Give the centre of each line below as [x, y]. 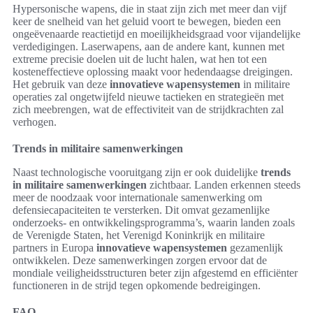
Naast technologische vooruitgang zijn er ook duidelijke [137, 173]
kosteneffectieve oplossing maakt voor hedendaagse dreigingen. [153, 72]
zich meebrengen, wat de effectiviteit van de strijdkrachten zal [148, 110]
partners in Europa [54, 248]
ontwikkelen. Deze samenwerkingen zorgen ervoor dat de [140, 261]
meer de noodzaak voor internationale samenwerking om [137, 198]
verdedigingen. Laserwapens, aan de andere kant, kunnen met [148, 47]
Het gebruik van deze [61, 85]
